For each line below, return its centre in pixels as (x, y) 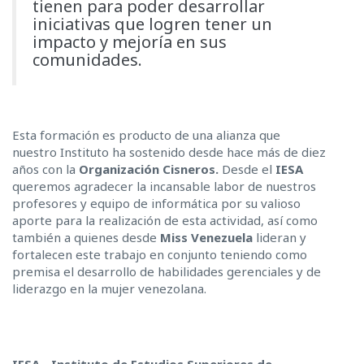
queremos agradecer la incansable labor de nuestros (164, 186)
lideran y (279, 238)
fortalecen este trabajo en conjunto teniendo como (160, 255)
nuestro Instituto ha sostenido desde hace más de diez (169, 152)
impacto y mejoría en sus (130, 42)
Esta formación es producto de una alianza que (146, 135)
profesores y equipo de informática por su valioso (156, 204)
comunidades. (89, 60)
